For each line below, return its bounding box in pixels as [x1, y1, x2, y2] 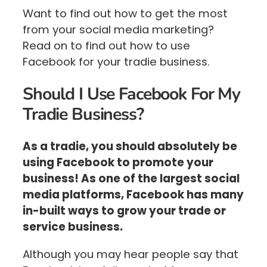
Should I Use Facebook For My [23, 82, 241, 105]
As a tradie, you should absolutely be [23, 139, 237, 154]
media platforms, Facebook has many [23, 187, 244, 203]
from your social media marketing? [23, 22, 214, 38]
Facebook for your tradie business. [23, 54, 210, 70]
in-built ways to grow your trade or [23, 203, 226, 219]
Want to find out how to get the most [23, 6, 228, 21]
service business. [23, 219, 123, 235]
